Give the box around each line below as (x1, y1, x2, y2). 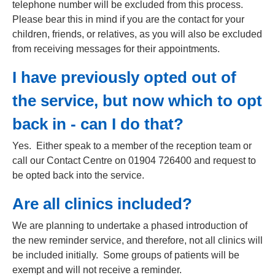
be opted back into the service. (12, 170, 144, 180)
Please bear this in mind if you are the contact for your (12, 14, 244, 25)
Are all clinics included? (12, 195, 192, 212)
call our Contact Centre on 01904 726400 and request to (12, 155, 256, 166)
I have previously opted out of (12, 69, 236, 86)
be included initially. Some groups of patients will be (12, 250, 239, 260)
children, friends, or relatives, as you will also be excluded (12, 29, 262, 39)
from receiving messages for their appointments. (12, 44, 220, 54)
